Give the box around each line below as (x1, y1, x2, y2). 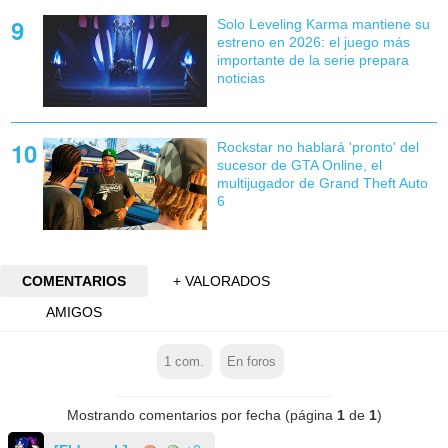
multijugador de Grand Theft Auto (216, 174, 428, 191)
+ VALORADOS (173, 272, 271, 289)
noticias (216, 69, 265, 86)
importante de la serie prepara (216, 51, 409, 68)
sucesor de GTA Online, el (216, 156, 382, 173)
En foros (227, 354, 277, 369)
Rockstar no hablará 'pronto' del (216, 138, 419, 155)
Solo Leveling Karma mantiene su (216, 15, 430, 32)
